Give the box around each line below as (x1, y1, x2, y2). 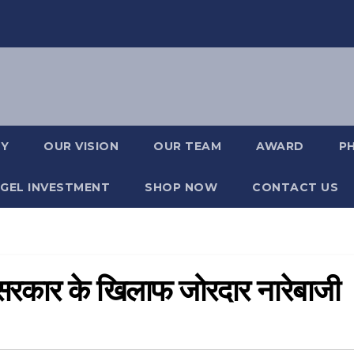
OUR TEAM (153, 139, 221, 153)
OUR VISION (43, 139, 119, 153)
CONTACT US (252, 180, 338, 194)
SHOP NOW (145, 180, 217, 194)
